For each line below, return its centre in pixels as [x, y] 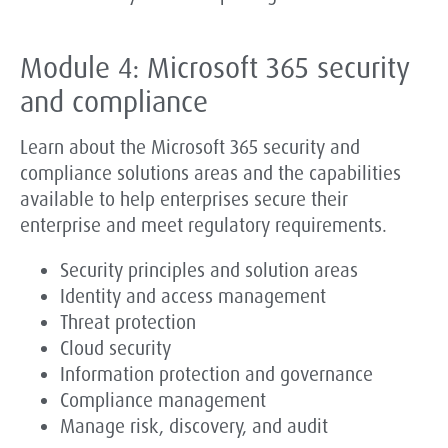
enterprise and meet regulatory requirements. [203, 226]
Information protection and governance [216, 375]
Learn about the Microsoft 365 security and [190, 148]
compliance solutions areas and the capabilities [210, 174]
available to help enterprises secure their [184, 200]
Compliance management [163, 401]
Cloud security [115, 349]
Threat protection [128, 323]
